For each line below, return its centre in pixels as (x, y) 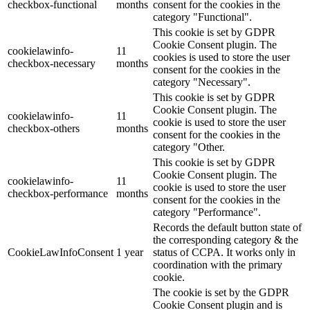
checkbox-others (44, 128)
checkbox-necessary (52, 63)
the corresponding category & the (226, 240)
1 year (130, 252)
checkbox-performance (58, 193)
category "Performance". (207, 212)
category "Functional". (202, 17)
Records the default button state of (227, 227)
